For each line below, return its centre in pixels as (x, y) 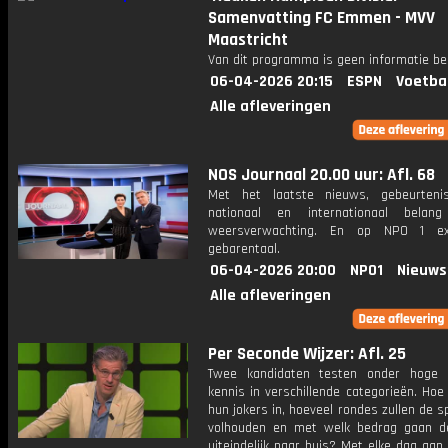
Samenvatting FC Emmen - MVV (321, 18)
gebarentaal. (244, 249)
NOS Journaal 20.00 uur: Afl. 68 (321, 175)
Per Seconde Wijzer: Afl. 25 (307, 354)
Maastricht (248, 40)
